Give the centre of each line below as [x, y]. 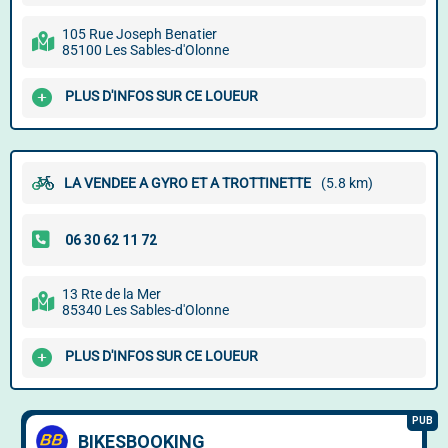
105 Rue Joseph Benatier [139, 34]
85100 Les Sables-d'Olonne [145, 50]
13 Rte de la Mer [111, 294]
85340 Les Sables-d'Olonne [145, 310]
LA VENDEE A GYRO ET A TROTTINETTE [187, 183]
